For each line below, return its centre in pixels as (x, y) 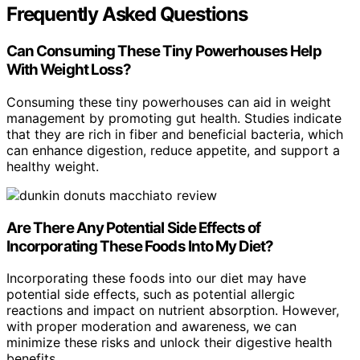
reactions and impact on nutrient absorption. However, (173, 311)
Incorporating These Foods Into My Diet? (140, 246)
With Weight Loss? (69, 70)
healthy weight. (53, 166)
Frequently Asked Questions (127, 14)
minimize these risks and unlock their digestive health (169, 343)
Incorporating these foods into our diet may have (156, 278)
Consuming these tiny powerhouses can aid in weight (169, 102)
